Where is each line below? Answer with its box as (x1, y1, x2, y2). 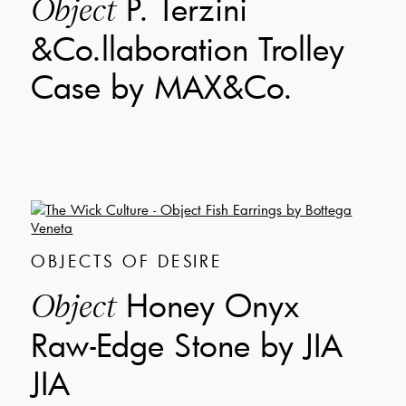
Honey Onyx (116, 283, 300, 325)
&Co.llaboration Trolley (31, 26, 345, 69)
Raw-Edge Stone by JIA (31, 323, 343, 365)
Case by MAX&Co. (31, 64, 294, 107)
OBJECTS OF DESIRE (31, 249, 223, 272)
